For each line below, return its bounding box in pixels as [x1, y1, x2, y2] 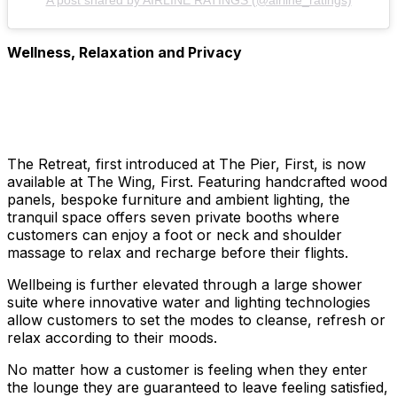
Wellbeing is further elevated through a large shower [7, 275, 362, 293]
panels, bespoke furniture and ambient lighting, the [7, 190, 350, 208]
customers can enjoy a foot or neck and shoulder [7, 225, 342, 244]
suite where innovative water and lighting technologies [7, 292, 370, 311]
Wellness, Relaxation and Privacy [7, 43, 242, 61]
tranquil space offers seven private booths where [7, 207, 339, 226]
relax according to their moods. [7, 328, 217, 346]
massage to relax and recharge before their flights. [7, 243, 348, 261]
